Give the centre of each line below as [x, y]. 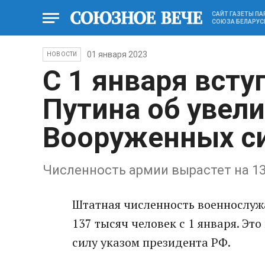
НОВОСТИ [62, 54]
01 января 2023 [117, 54]
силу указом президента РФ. [151, 242]
